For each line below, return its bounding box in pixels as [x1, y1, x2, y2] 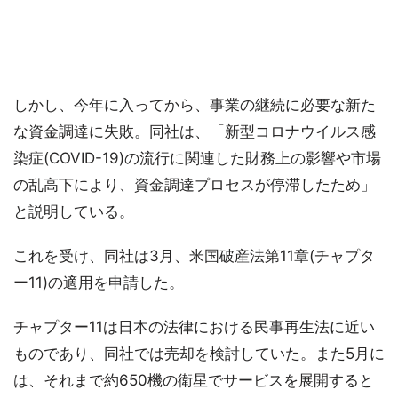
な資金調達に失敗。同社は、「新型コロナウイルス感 [13, 123, 376, 141]
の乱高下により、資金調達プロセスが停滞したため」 [13, 176, 376, 195]
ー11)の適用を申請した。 [13, 274, 184, 292]
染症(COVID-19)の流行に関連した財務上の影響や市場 [13, 149, 381, 168]
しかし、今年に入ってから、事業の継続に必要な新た [13, 96, 376, 115]
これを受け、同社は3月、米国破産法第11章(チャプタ [13, 247, 375, 266]
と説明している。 [13, 203, 134, 221]
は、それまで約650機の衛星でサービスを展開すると [13, 371, 374, 390]
